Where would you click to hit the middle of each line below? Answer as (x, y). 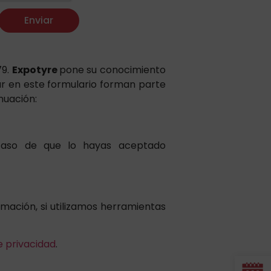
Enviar (38, 21)
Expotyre (35, 70)
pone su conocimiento (113, 70)
